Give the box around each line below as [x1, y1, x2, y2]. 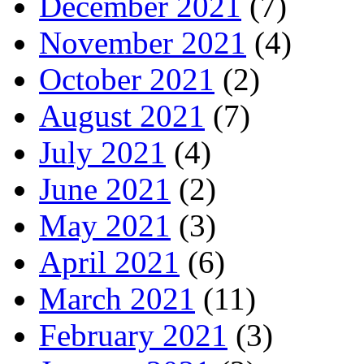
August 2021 [39, 97, 205, 133]
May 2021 [39, 207, 171, 243]
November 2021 [39, 24, 246, 60]
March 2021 [39, 280, 195, 316]
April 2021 [39, 244, 180, 279]
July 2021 [39, 134, 166, 170]
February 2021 [39, 317, 227, 353]
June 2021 [39, 171, 171, 206]
